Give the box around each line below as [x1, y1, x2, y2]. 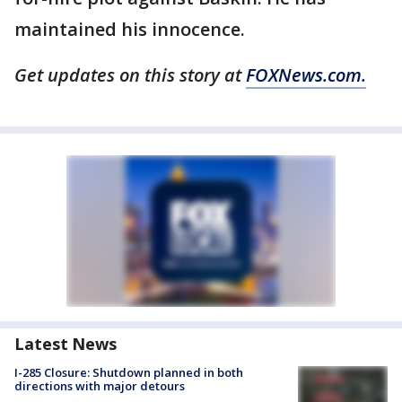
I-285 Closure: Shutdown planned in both [14, 364, 243, 381]
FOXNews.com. [246, 63, 366, 88]
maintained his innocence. [14, 17, 245, 42]
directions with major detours [14, 378, 185, 395]
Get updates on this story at [14, 63, 246, 88]
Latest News [14, 333, 117, 355]
